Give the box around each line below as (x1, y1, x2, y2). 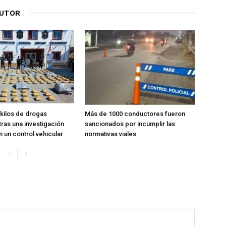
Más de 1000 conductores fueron (85, 109, 185, 118)
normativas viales (85, 130, 136, 138)
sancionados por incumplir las (85, 120, 175, 128)
